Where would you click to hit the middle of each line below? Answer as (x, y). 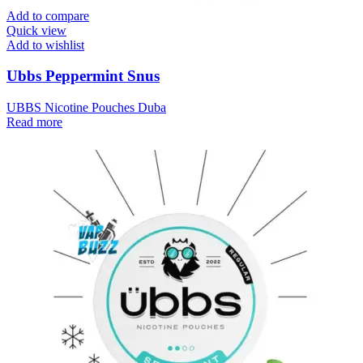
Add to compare (48, 15)
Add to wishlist (45, 45)
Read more (34, 122)
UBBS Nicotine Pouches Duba (86, 107)
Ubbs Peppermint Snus (83, 76)
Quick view (36, 30)
